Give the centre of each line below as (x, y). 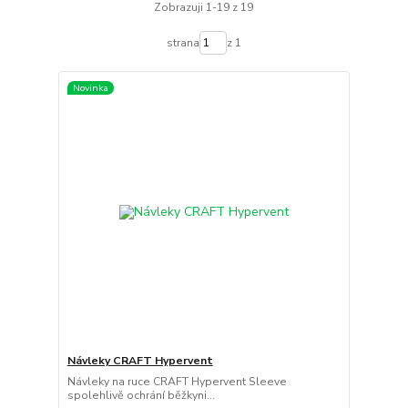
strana (183, 42)
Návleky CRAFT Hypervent (140, 360)
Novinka (90, 87)
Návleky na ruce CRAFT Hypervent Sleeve (177, 381)
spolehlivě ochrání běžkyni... (141, 395)
